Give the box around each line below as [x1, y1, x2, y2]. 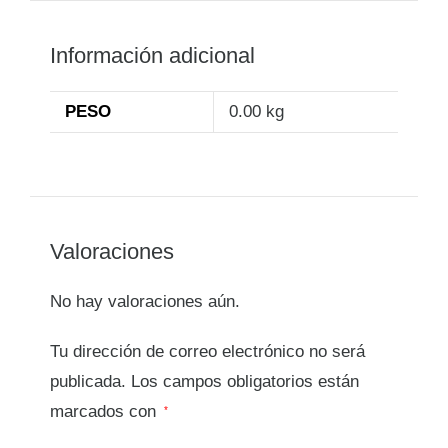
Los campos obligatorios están [131, 372, 359, 392]
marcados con [50, 402, 161, 422]
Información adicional [50, 42, 255, 68]
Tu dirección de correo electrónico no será [50, 342, 365, 362]
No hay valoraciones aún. [50, 292, 240, 312]
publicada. [50, 372, 126, 392]
